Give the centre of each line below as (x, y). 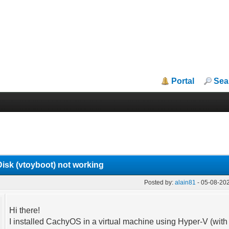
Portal (183, 81)
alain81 (186, 182)
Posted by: (160, 182)
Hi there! (25, 210)
